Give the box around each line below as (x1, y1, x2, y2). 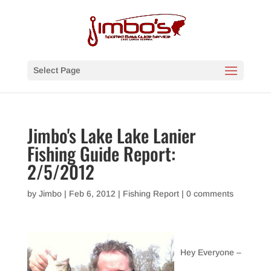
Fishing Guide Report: (27, 140, 175, 167)
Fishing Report (122, 189, 179, 198)
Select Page (33, 65, 80, 75)
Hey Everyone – (180, 247, 241, 257)
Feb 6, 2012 (68, 189, 116, 198)
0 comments (186, 189, 233, 198)
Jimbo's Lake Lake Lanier (27, 122, 196, 149)
